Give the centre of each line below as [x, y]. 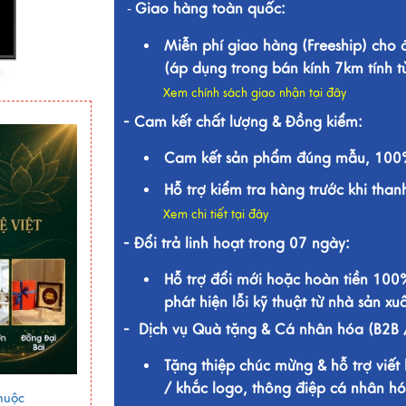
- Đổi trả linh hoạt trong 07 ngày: [236, 244]
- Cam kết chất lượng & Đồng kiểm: [245, 122]
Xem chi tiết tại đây [215, 215]
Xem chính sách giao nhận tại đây [254, 93]
